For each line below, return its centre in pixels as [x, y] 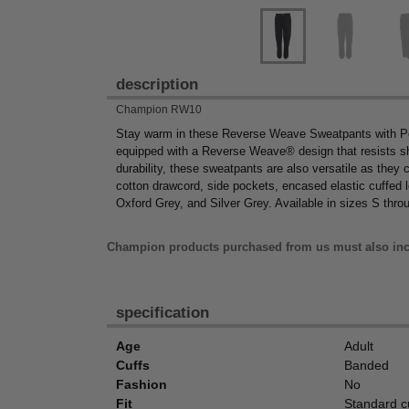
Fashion [142, 385]
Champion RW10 [159, 109]
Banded [367, 366]
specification [163, 313]
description [157, 84]
